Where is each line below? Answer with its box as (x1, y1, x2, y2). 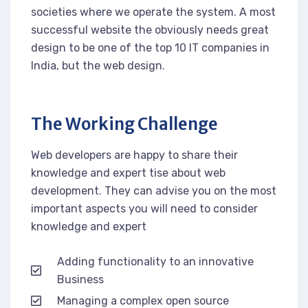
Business (57, 272, 104, 286)
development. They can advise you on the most (31, 184, 276, 197)
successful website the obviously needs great (31, 23, 269, 36)
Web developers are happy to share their (31, 148, 238, 162)
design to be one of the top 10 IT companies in (31, 41, 269, 54)
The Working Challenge (31, 113, 218, 135)
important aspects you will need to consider (31, 201, 258, 215)
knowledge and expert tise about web (31, 166, 225, 179)
